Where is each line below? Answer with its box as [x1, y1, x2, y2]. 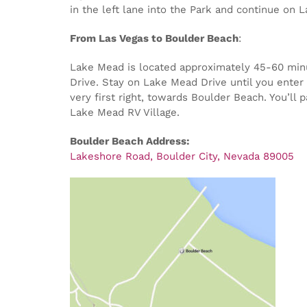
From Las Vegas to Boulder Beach [70, 32, 238, 45]
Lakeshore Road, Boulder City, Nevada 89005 [70, 149, 294, 162]
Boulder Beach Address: [70, 134, 190, 147]
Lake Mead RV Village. [70, 106, 180, 119]
